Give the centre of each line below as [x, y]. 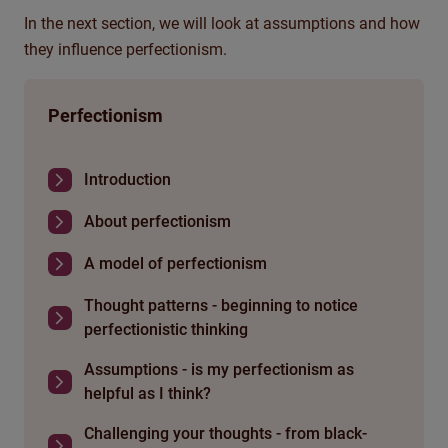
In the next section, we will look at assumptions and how [222, 24]
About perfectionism [157, 222]
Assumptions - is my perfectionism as [219, 370]
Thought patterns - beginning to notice [221, 306]
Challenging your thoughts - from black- [225, 434]
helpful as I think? [147, 394]
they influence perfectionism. [125, 50]
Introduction [127, 180]
